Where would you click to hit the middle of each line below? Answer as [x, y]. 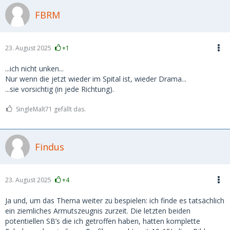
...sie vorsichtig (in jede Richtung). [60, 89]
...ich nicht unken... [34, 69]
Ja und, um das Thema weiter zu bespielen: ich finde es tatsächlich [115, 200]
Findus [50, 147]
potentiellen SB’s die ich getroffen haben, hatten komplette [103, 221]
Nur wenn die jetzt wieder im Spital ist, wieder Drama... [96, 79]
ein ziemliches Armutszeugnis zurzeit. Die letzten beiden [98, 211]
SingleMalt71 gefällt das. [51, 109]
